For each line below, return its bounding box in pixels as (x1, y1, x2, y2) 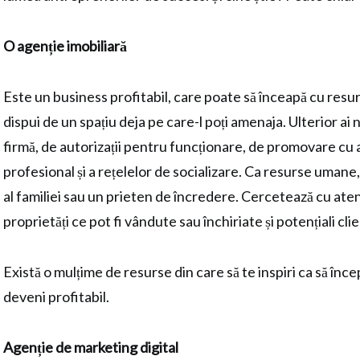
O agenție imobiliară (3, 37, 127, 55)
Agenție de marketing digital (3, 338, 178, 356)
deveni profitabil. (3, 288, 109, 305)
